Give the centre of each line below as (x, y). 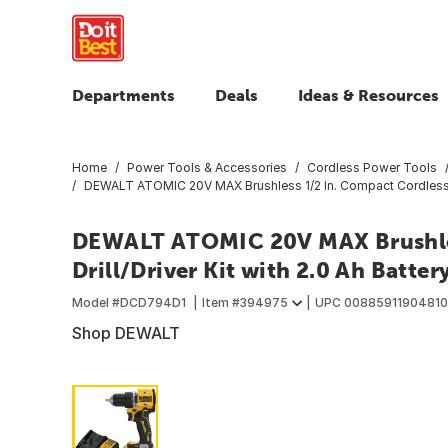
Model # (96, 302)
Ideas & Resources (368, 95)
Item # (221, 302)
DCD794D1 (153, 302)
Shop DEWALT (126, 332)
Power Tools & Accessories (207, 167)
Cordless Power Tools (372, 167)
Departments (123, 95)
